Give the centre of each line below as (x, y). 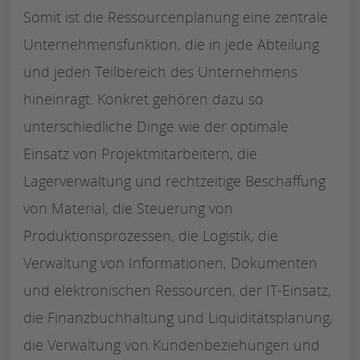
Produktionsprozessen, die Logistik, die (151, 235)
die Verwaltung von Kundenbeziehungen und (172, 344)
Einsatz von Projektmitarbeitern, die (140, 153)
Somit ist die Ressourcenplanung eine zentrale (176, 16)
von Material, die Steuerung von (128, 208)
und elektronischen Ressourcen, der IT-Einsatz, (177, 290)
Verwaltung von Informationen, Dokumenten (170, 262)
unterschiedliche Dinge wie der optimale (156, 126)
